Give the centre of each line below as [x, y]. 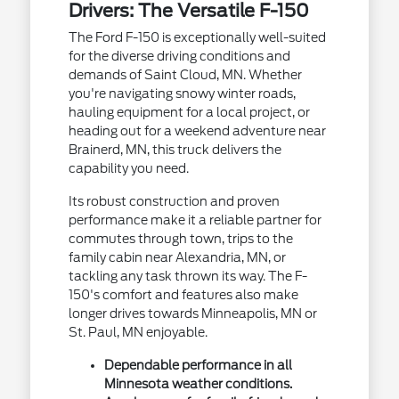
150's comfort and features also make [183, 295]
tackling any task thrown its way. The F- [187, 276]
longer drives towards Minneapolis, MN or [192, 313]
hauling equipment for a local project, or [189, 112]
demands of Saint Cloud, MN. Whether [185, 75]
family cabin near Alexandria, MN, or [177, 257]
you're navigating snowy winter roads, [182, 94]
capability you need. [128, 168]
